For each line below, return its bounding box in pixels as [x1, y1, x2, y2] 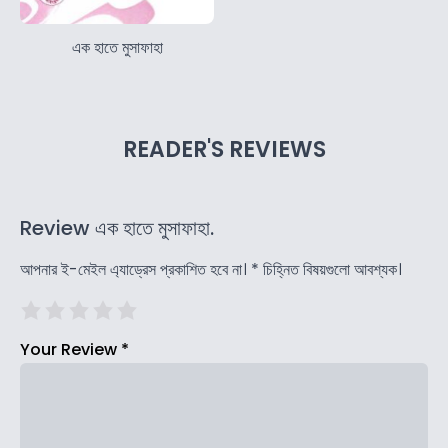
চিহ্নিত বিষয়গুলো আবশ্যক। [259, 258, 402, 282]
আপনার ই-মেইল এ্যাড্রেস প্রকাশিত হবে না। [20, 258, 247, 282]
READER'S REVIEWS [122, 134, 326, 166]
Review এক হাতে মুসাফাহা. [20, 214, 214, 243]
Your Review [20, 338, 121, 362]
